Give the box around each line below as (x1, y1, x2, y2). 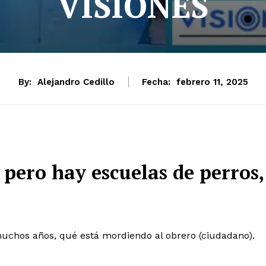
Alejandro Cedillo (37, 76, 115, 87)
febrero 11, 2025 (176, 77, 248, 88)
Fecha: (141, 76, 170, 87)
